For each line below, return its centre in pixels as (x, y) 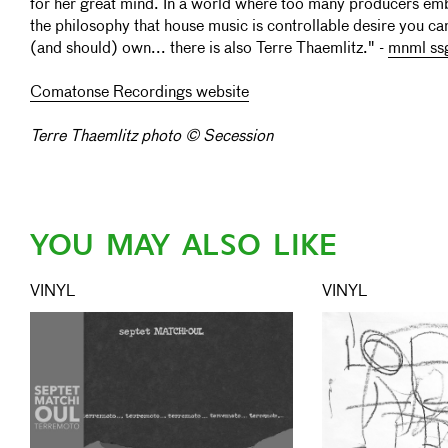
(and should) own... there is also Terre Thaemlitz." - (209, 49)
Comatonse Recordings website (139, 93)
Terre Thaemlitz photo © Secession (151, 137)
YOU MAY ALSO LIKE (183, 245)
